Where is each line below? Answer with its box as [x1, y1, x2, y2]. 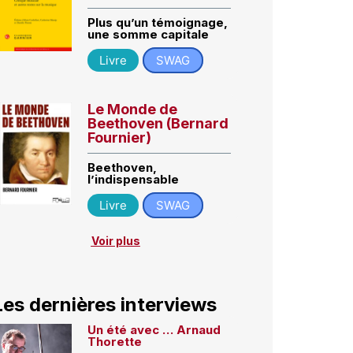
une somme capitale [87, 27, 210, 43]
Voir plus [91, 234, 140, 248]
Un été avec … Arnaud [87, 322, 221, 338]
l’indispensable [87, 172, 180, 188]
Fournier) [87, 129, 152, 147]
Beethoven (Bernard [87, 115, 229, 132]
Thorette [87, 334, 143, 350]
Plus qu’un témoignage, [87, 15, 229, 31]
